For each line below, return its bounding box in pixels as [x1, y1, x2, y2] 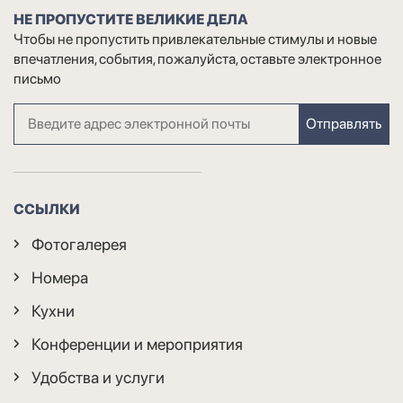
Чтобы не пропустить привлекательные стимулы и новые [13, 31, 377, 49]
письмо [13, 70, 61, 88]
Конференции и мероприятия [31, 335, 243, 354]
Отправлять [306, 115, 381, 133]
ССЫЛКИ [13, 201, 80, 219]
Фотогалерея [31, 235, 127, 255]
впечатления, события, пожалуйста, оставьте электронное [13, 50, 381, 68]
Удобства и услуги [31, 368, 165, 388]
